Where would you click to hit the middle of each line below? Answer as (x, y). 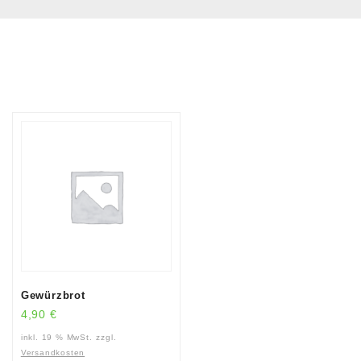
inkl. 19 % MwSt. (56, 337)
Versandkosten (53, 352)
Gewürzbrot (53, 296)
